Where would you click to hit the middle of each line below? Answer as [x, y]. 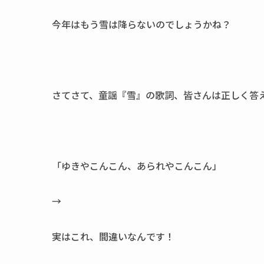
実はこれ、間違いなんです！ [113, 236]
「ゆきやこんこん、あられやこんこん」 [137, 166]
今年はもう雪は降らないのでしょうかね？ [141, 24]
